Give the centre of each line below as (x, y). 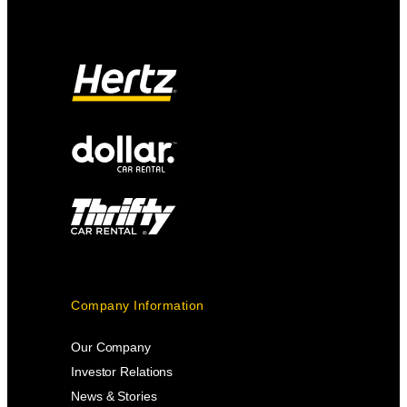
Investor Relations (122, 371)
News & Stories (114, 396)
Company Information (138, 305)
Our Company (111, 347)
